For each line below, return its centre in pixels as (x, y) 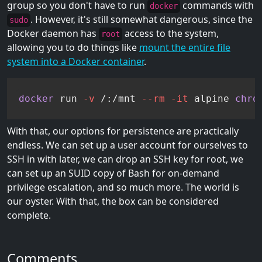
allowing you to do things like (73, 48)
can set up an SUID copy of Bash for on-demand (113, 173)
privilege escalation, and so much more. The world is (123, 187)
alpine (212, 98)
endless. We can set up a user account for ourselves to (127, 145)
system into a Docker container (75, 62)
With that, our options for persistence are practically (123, 131)
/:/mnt (118, 98)
